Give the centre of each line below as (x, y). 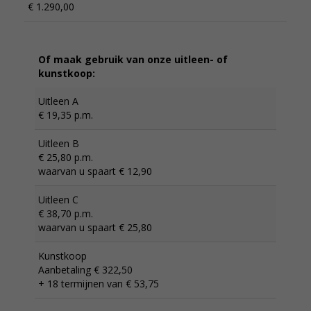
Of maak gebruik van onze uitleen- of (133, 59)
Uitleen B (59, 143)
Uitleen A (58, 101)
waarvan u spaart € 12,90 (95, 171)
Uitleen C (58, 200)
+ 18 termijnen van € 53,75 (99, 284)
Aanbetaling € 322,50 (85, 270)
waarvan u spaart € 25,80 (95, 227)
